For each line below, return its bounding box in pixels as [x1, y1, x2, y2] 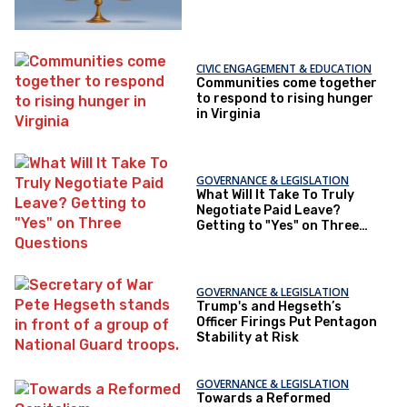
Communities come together [196, 75, 378, 92]
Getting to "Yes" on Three [196, 218, 360, 234]
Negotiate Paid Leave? [196, 203, 342, 219]
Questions [196, 233, 263, 250]
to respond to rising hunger [196, 91, 374, 107]
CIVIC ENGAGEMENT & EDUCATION [196, 61, 372, 77]
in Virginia [196, 106, 262, 123]
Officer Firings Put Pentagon [196, 314, 378, 331]
